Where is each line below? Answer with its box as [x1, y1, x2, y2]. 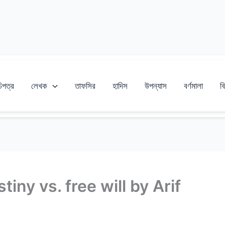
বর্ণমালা [183, 81, 203, 91]
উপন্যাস [144, 81, 167, 91]
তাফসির [74, 81, 95, 91]
